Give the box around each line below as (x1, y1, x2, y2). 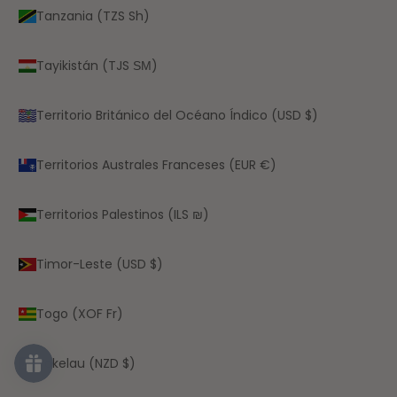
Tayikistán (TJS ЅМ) (36, 56, 158, 74)
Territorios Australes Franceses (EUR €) (36, 155, 276, 174)
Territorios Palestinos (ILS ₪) (36, 205, 209, 223)
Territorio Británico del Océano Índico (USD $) (36, 105, 318, 124)
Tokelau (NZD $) (36, 354, 136, 372)
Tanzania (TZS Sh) (36, 6, 150, 25)
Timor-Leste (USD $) (36, 254, 163, 273)
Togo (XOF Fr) (36, 304, 123, 323)
